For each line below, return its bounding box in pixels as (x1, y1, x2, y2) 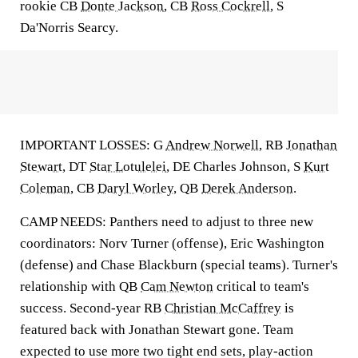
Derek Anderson (201, 181, 293, 196)
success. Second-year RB (20, 300, 165, 316)
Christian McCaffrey (165, 300, 281, 316)
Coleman (20, 181, 70, 196)
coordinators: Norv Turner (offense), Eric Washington (20, 236, 324, 251)
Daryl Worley (97, 181, 173, 196)
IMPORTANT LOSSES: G (20, 137, 165, 153)
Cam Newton (141, 279, 213, 294)
